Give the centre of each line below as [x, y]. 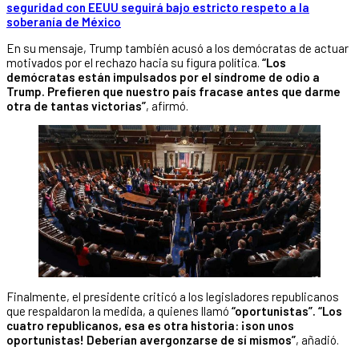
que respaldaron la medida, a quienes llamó [119, 311]
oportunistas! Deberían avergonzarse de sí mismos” [151, 340]
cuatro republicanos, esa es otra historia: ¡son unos [150, 326]
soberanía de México [64, 22]
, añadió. [317, 340]
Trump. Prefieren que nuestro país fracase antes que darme [173, 92]
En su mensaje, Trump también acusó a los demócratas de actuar [177, 48]
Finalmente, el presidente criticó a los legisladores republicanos [173, 297]
